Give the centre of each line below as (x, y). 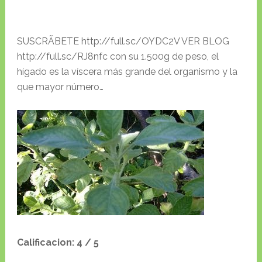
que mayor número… (60, 87)
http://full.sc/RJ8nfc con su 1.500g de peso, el (118, 57)
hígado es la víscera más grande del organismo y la (127, 72)
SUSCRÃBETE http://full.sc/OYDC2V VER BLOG (123, 42)
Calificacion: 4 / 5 (58, 243)
